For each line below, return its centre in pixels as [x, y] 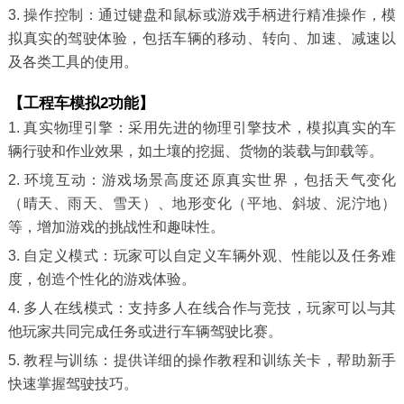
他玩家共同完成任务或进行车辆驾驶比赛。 [145, 332]
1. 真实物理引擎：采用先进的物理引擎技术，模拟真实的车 [202, 128]
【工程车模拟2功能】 [81, 104]
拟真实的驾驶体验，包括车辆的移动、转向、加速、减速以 [202, 39]
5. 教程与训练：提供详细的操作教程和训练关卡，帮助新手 [202, 361]
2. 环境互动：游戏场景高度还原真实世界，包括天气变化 [202, 180]
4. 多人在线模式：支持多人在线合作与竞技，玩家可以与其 [202, 308]
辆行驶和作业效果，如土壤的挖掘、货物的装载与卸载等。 [195, 151]
